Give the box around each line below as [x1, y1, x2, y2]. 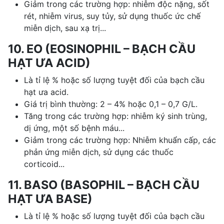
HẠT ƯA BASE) [8, 191, 92, 206]
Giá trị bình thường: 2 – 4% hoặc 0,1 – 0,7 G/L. [24, 98, 197, 109]
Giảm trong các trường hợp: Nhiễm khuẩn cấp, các [24, 134, 216, 145]
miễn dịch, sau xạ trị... [24, 22, 106, 33]
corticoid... [24, 158, 64, 169]
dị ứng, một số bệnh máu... [24, 122, 124, 133]
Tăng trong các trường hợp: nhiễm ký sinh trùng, [24, 110, 207, 121]
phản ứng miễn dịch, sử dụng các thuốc [24, 146, 173, 157]
